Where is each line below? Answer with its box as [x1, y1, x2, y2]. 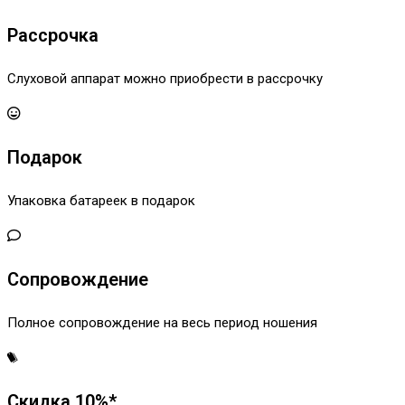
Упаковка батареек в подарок [7, 193, 195, 210]
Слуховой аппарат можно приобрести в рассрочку [7, 71, 323, 88]
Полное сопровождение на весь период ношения [7, 315, 317, 332]
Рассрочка [7, 24, 99, 47]
